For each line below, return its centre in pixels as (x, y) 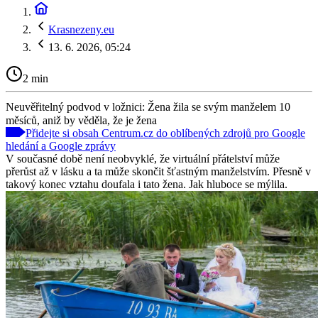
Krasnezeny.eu (81, 29)
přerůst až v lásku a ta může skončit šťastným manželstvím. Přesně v (158, 171)
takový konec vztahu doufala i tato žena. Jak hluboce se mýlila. (147, 184)
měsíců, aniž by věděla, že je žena (81, 120)
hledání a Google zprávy (61, 146)
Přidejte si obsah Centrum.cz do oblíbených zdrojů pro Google (165, 133)
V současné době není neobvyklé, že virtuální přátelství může (143, 158)
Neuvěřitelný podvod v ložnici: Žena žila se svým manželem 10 (148, 106)
